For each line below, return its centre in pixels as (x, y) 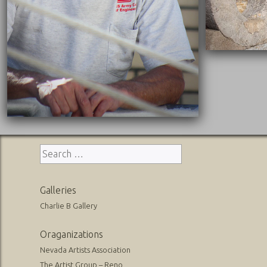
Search (54, 150)
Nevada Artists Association (86, 249)
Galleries (58, 190)
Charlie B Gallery (69, 205)
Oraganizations (72, 234)
